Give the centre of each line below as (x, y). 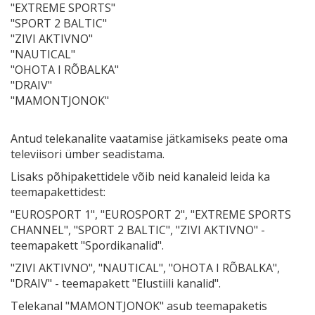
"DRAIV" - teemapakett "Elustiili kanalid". (116, 283)
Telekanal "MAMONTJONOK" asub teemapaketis (139, 306)
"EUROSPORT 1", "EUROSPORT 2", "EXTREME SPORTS (151, 214)
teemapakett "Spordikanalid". (87, 245)
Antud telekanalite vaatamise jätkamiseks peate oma (149, 138)
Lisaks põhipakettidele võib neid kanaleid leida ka (140, 176)
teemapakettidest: (58, 192)
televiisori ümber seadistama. (88, 154)
